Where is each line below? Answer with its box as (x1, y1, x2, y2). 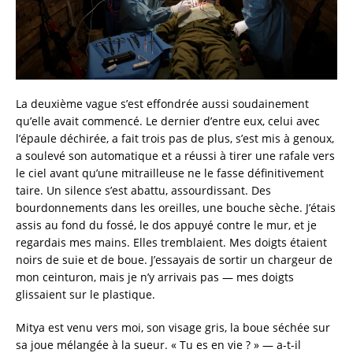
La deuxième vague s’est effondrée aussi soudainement (16, 96, 309, 112)
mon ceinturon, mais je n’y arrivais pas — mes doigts (16, 269, 294, 285)
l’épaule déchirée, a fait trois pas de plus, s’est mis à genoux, (16, 131, 334, 147)
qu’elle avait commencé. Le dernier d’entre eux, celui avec (16, 113, 320, 129)
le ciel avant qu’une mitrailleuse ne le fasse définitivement (16, 165, 324, 181)
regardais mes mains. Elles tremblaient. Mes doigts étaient (16, 235, 327, 251)
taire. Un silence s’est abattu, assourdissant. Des (16, 183, 271, 199)
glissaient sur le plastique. (16, 287, 155, 303)
